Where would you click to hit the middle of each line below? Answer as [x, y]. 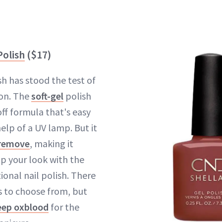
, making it [52, 144]
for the [64, 207]
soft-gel [47, 96]
